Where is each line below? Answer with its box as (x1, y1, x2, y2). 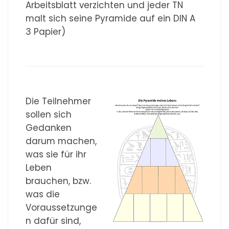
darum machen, (26, 135, 97, 148)
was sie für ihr (26, 148, 87, 161)
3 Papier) (26, 26, 66, 38)
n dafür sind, (26, 215, 81, 227)
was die (26, 188, 60, 201)
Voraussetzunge (26, 201, 98, 214)
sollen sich (26, 108, 72, 121)
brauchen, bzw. (26, 175, 91, 188)
